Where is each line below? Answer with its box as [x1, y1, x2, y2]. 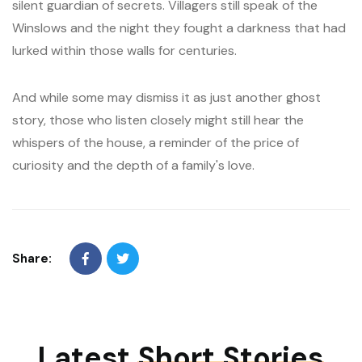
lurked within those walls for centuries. [12, 42, 237, 59]
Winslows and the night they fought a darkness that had [12, 19, 346, 36]
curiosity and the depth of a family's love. [12, 157, 255, 174]
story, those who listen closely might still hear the [12, 112, 304, 128]
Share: [12, 250, 52, 267]
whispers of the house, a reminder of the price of [12, 134, 299, 151]
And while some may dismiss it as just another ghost [12, 89, 321, 106]
